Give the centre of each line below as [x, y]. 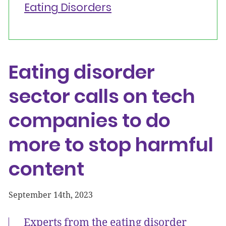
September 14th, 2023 [51, 195]
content [46, 169]
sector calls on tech [102, 96]
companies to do [90, 120]
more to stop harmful [111, 145]
